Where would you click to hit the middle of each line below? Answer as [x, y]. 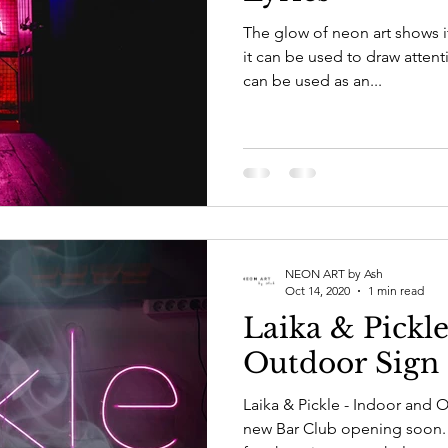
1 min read [396, 290]
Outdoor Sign [341, 363]
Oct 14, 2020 [317, 290]
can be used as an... [312, 80]
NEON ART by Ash [334, 273]
